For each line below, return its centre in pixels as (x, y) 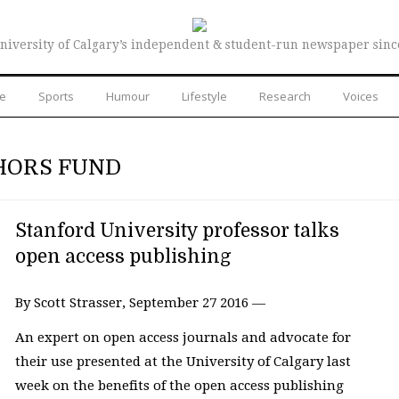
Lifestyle (204, 96)
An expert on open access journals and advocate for (183, 338)
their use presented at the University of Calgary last (183, 362)
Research (285, 96)
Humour (128, 96)
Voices (361, 96)
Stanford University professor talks (177, 230)
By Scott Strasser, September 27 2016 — (140, 302)
